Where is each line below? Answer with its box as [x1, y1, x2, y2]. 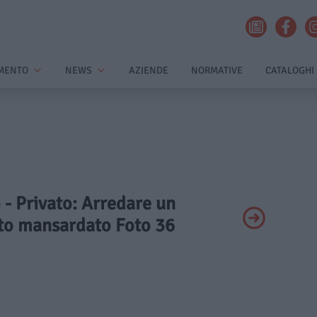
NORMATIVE [191, 64, 243, 76]
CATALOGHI [265, 64, 314, 76]
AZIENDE [129, 64, 168, 76]
